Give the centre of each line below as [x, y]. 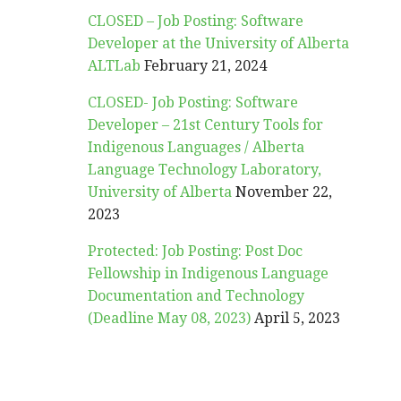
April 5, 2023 [298, 318]
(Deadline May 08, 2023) [170, 318]
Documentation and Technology [196, 296]
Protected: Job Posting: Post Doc [196, 251]
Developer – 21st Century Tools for [206, 125]
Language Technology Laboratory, [205, 170]
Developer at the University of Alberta [219, 43]
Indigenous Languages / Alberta [196, 147]
